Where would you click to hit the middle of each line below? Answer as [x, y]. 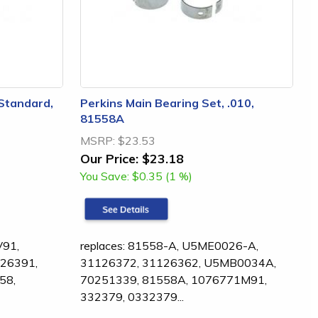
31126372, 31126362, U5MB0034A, [178, 262]
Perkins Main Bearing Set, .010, [167, 103]
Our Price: [109, 158]
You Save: [105, 176]
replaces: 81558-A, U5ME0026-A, [169, 245]
